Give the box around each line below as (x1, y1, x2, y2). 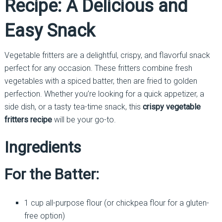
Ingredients (4, 137, 81, 157)
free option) (24, 211, 65, 221)
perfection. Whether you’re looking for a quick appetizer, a (4, 89, 204, 99)
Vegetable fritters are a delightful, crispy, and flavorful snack (4, 50, 210, 60)
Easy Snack (4, 20, 95, 41)
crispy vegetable (142, 102, 201, 111)
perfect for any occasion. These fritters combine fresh (4, 63, 192, 73)
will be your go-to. (52, 114, 116, 124)
